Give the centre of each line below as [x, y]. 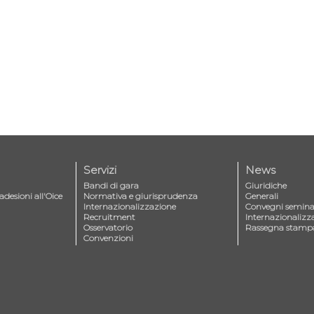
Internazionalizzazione [130, 206]
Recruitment [109, 217]
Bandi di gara [111, 185]
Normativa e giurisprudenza [141, 196]
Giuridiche [266, 185]
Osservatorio [108, 227]
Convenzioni [108, 238]
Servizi [100, 170]
